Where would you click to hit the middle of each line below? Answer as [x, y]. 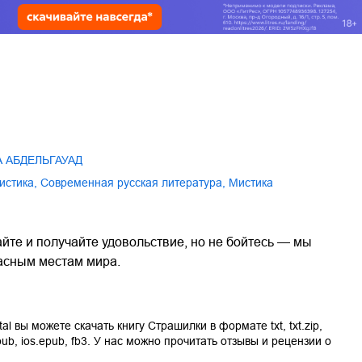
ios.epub [43, 341]
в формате [237, 326]
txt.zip [304, 326]
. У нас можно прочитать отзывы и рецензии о [209, 341]
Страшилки [177, 326]
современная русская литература [135, 183]
